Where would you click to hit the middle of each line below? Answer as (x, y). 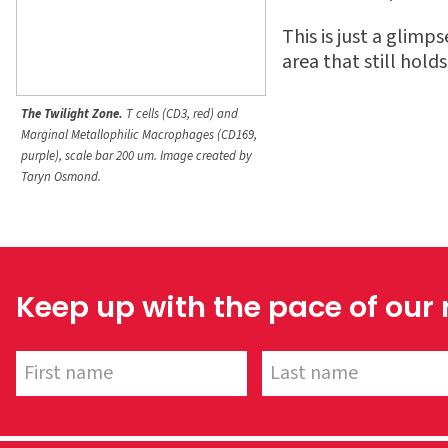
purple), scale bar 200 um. (90, 156)
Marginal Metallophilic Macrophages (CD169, (139, 135)
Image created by (206, 156)
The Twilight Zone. (73, 114)
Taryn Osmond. (61, 177)
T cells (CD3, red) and (182, 114)
